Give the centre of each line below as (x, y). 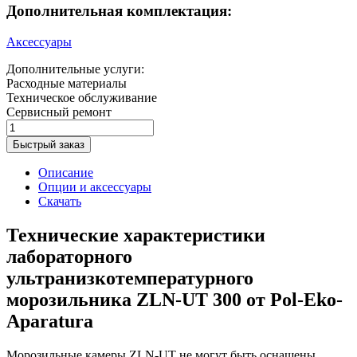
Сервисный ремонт (59, 112)
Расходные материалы (67, 83)
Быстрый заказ (49, 144)
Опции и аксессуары (95, 186)
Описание (66, 172)
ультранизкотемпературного (130, 278)
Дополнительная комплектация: (119, 11)
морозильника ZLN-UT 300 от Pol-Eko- (175, 299)
